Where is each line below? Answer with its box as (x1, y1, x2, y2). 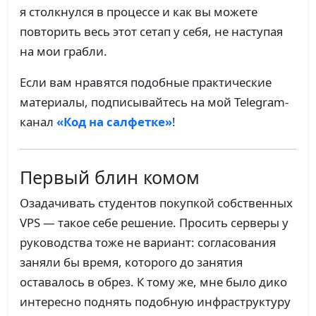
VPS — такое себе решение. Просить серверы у (20, 214, 288, 231)
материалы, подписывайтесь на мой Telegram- (20, 94, 288, 111)
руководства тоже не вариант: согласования (20, 234, 276, 251)
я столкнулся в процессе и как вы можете (20, 4, 257, 20)
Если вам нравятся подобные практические (20, 74, 272, 91)
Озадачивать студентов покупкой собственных (20, 195, 293, 212)
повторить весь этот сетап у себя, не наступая (20, 23, 283, 40)
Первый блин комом (20, 165, 200, 190)
